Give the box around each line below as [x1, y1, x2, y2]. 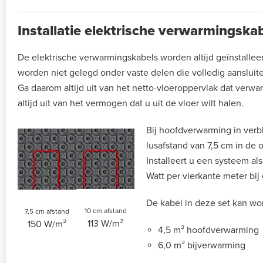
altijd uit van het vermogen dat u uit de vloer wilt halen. [18, 97, 244, 110]
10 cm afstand [84, 207, 127, 215]
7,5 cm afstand [25, 207, 69, 216]
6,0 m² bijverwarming [158, 240, 245, 252]
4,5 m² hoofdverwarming [158, 224, 259, 237]
